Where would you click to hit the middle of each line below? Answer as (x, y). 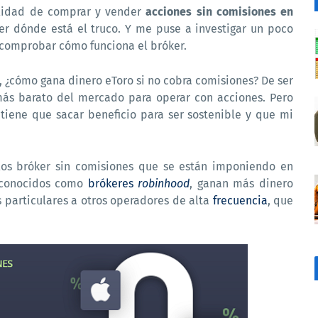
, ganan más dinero (242, 183)
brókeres (113, 183)
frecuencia (240, 201)
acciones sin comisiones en (220, 12)
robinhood (164, 183)
